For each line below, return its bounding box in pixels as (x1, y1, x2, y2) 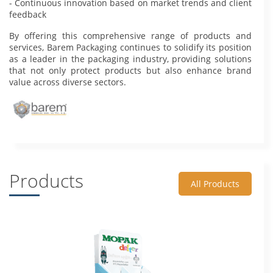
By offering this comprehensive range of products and (9, 29, 252, 41)
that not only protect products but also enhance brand (9, 64, 252, 76)
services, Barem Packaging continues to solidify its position (9, 41, 252, 53)
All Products (191, 177, 239, 190)
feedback (9, 8, 46, 20)
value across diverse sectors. (9, 76, 126, 88)
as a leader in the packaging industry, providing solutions (9, 52, 252, 65)
